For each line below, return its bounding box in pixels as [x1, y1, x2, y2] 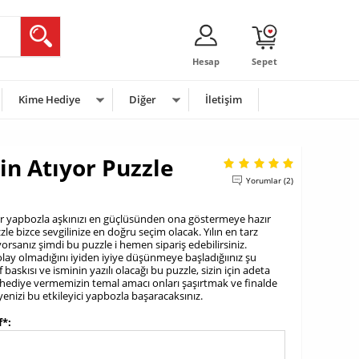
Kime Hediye [18, 92, 80, 107]
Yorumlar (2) [246, 175, 293, 186]
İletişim [205, 92, 242, 107]
